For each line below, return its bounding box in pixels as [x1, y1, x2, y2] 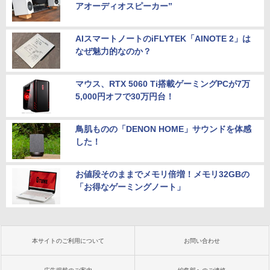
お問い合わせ [184, 237, 220, 244]
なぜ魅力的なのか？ [75, 46, 151, 56]
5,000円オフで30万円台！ [75, 91, 174, 101]
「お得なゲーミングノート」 [75, 181, 185, 192]
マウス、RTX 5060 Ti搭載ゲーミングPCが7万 [75, 78, 250, 89]
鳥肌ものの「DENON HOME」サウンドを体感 [75, 124, 251, 134]
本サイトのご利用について [32, 237, 104, 244]
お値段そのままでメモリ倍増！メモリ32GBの [75, 169, 250, 179]
